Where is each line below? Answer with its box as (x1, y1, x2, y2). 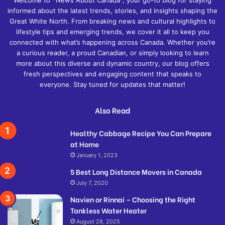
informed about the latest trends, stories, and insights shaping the (8, 6, 217, 15)
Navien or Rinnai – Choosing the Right (70, 193, 195, 204)
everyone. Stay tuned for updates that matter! (40, 80, 185, 88)
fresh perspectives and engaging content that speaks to (24, 69, 201, 78)
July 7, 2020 (76, 179, 108, 186)
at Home (70, 138, 99, 149)
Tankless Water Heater (70, 204, 147, 215)
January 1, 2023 (76, 151, 118, 159)
